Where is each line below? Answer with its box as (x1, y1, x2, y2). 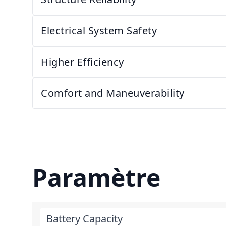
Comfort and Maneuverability (41, 86, 185, 100)
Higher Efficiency (41, 55, 124, 69)
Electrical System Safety (41, 24, 157, 37)
